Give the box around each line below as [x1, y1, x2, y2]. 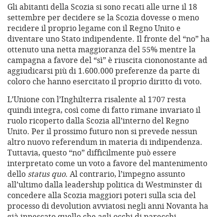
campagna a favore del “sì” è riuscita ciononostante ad [7, 55, 207, 66]
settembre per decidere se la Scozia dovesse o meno [7, 12, 199, 23]
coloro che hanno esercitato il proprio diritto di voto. [7, 76, 202, 87]
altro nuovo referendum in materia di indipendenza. [7, 137, 202, 148]
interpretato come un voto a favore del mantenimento [7, 158, 207, 169]
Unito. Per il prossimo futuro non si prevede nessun [7, 126, 197, 137]
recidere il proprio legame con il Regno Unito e [7, 23, 181, 34]
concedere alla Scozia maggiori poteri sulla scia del [7, 190, 196, 201]
